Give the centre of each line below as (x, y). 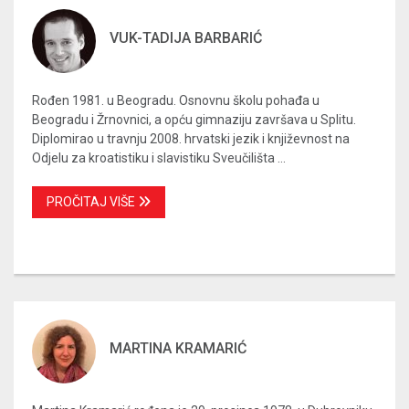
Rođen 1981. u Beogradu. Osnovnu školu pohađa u (176, 101)
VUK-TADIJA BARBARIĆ (186, 38)
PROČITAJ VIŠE (92, 202)
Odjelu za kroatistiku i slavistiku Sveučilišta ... (159, 158)
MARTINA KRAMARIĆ (178, 349)
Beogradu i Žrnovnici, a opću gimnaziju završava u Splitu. (194, 120)
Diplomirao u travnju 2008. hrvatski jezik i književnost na (191, 139)
